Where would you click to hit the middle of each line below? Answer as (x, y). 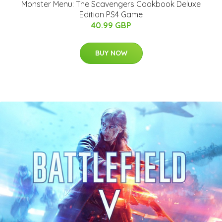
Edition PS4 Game (111, 15)
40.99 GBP (111, 26)
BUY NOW (111, 53)
